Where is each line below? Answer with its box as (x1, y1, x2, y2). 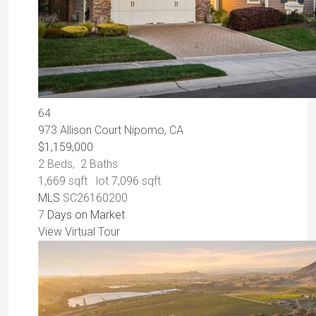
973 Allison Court (38, 123, 124, 138)
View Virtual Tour (38, 225, 120, 239)
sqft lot (66, 174, 111, 188)
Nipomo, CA (124, 123, 183, 138)
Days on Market (44, 208, 125, 222)
